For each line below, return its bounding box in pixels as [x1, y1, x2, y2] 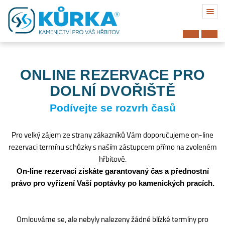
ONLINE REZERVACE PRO [20, 67, 205, 83]
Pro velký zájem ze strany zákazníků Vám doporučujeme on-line [12, 129, 213, 141]
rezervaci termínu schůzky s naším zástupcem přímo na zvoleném [8, 141, 217, 153]
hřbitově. [98, 153, 127, 165]
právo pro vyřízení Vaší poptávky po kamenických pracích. [11, 179, 214, 187]
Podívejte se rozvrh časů [49, 102, 176, 114]
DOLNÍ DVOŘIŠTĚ [50, 83, 175, 99]
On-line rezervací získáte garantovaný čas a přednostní [16, 167, 209, 175]
